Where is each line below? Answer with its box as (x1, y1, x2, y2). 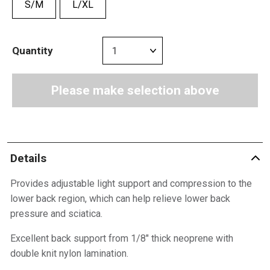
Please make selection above (51, 83, 219, 98)
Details (10, 151, 46, 165)
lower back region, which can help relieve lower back (10, 193, 230, 204)
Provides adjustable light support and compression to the (10, 178, 252, 189)
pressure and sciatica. (10, 208, 102, 219)
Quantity (12, 44, 53, 57)
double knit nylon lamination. (10, 248, 128, 259)
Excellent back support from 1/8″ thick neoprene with (10, 233, 233, 244)
